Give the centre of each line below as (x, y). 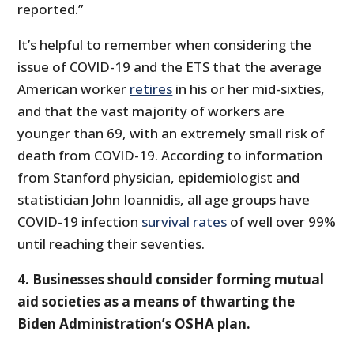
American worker (74, 88)
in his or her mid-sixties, (249, 88)
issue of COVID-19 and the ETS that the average (170, 66)
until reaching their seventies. (111, 243)
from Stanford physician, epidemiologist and (159, 177)
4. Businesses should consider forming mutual (171, 279)
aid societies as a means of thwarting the (156, 301)
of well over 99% (282, 221)
